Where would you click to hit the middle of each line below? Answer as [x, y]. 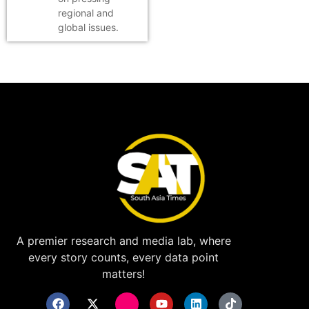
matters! [124, 274]
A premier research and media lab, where [123, 241]
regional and [86, 12]
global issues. [88, 27]
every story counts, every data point [124, 258]
